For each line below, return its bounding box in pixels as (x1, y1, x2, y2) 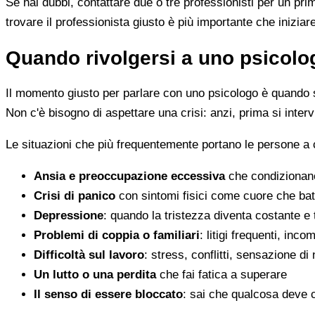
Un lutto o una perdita (34, 268, 156, 282)
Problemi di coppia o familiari (34, 229, 200, 243)
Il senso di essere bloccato (34, 288, 183, 302)
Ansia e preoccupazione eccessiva (34, 169, 225, 184)
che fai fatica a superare (156, 268, 287, 282)
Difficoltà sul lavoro (34, 248, 144, 262)
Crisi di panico (34, 189, 115, 203)
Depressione (34, 209, 103, 223)
